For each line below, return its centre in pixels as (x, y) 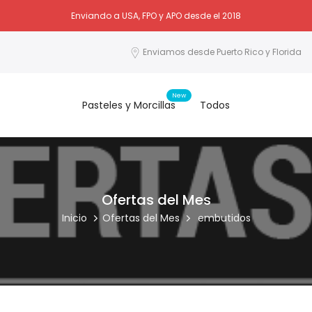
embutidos (224, 218)
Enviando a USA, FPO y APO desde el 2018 (156, 15)
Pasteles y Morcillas (129, 105)
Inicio (74, 218)
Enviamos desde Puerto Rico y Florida (222, 52)
